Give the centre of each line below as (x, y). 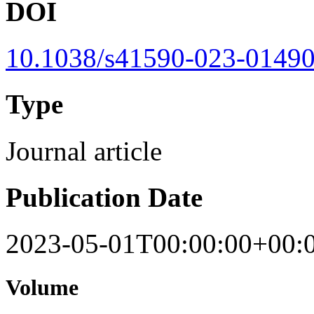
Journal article (84, 151)
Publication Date (104, 197)
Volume (42, 288)
